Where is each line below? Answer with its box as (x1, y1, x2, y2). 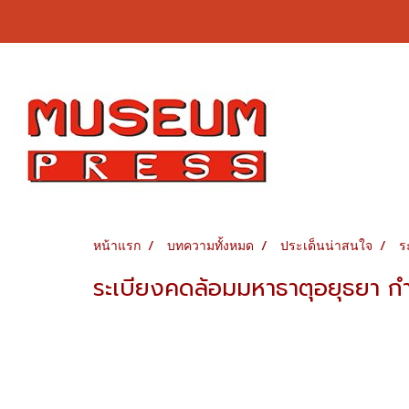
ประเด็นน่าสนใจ (280, 237, 372, 253)
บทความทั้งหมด (167, 237, 254, 253)
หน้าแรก (93, 237, 141, 253)
